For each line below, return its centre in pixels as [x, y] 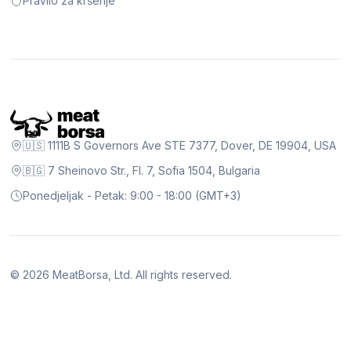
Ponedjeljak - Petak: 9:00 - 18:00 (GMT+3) [132, 196]
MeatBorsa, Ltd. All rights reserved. [141, 275]
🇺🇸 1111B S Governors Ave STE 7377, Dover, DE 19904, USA [180, 146]
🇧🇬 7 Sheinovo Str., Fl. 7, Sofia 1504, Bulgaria [142, 171]
